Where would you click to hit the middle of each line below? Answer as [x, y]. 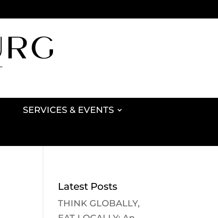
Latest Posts [88, 186]
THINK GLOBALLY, [99, 203]
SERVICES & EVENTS [68, 110]
